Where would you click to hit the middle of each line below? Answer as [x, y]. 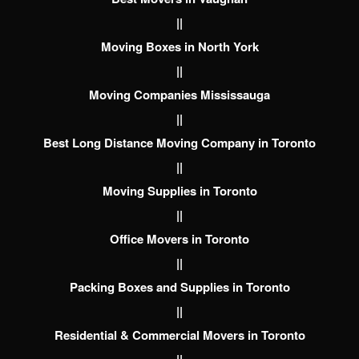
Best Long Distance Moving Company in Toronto [179, 143]
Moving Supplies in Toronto [179, 191]
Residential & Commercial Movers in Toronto [179, 335]
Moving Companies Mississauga [179, 95]
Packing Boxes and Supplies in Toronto [179, 287]
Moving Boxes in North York [179, 47]
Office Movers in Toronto [179, 239]
